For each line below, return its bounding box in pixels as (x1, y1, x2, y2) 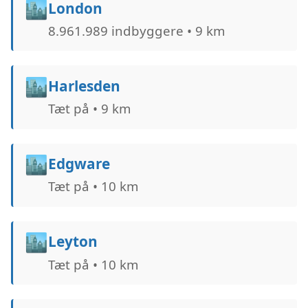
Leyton (47, 232, 98, 252)
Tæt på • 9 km (47, 100, 131, 118)
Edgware (47, 154, 110, 174)
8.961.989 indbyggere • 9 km (47, 21, 225, 39)
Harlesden (47, 76, 120, 96)
